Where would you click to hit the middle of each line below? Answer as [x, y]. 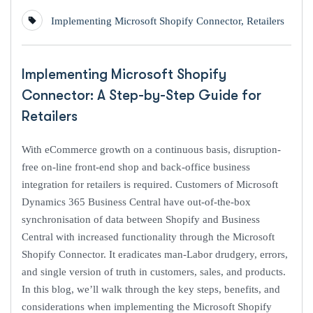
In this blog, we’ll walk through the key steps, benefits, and [151, 290]
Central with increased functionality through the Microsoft [148, 237]
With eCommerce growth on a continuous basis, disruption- [151, 150]
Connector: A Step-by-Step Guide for [141, 96]
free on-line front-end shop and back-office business [136, 167]
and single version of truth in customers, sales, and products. [155, 272]
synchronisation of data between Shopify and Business [141, 220]
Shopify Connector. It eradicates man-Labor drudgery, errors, [155, 255]
